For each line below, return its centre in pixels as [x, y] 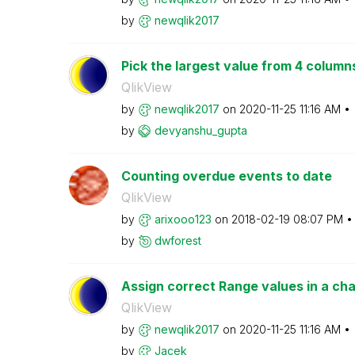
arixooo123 [183, 219]
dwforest [177, 240]
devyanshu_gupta [200, 130]
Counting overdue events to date [226, 176]
